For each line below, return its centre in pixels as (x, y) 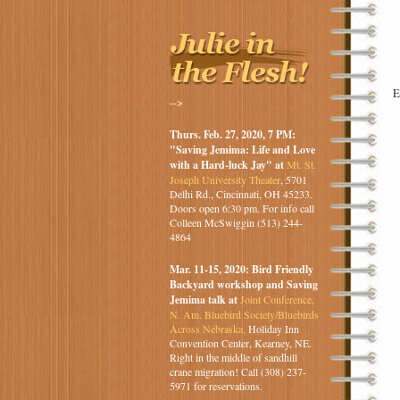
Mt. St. (301, 165)
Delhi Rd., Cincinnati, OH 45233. (241, 194)
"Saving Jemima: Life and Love (242, 150)
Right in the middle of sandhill (233, 358)
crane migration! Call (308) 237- (237, 372)
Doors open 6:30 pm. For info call (242, 208)
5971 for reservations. (216, 386)
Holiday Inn (272, 329)
